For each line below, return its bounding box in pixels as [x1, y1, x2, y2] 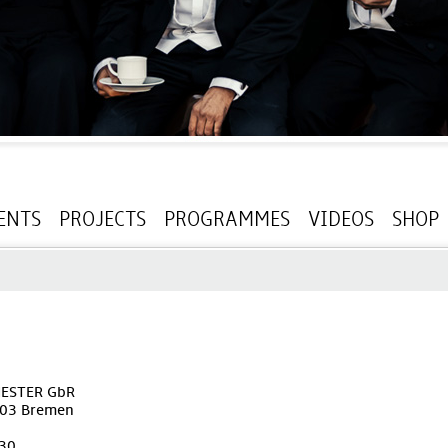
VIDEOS [308, 206, 374, 232]
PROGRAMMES [164, 206, 290, 232]
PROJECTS [59, 206, 146, 232]
